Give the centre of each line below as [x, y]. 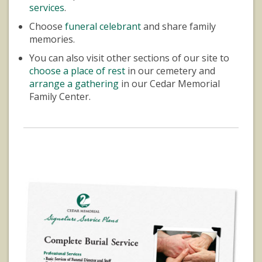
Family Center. [60, 96]
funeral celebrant [103, 26]
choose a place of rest [77, 70]
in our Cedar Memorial [169, 83]
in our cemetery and [170, 70]
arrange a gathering [74, 83]
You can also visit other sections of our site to [129, 58]
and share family [178, 26]
